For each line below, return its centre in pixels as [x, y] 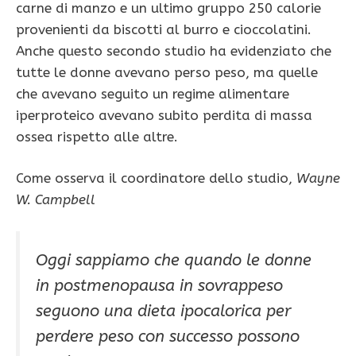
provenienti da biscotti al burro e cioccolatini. [164, 29]
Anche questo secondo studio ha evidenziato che [174, 50]
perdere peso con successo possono [168, 336]
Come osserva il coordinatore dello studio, [154, 178]
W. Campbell [56, 200]
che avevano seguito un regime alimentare [153, 93]
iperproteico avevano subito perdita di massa [164, 115]
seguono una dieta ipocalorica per [163, 310]
